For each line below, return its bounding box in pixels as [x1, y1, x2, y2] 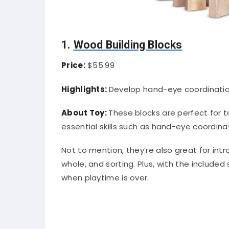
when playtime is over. [61, 172, 149, 183]
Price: [61, 60, 85, 71]
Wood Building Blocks [73, 38, 182, 52]
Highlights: [61, 83, 109, 95]
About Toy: [61, 107, 109, 118]
